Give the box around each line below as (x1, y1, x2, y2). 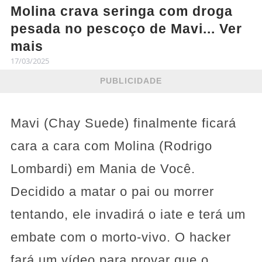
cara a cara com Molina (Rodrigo (10, 138, 212, 153)
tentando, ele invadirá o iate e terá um (10, 206, 246, 222)
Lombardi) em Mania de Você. (10, 161, 195, 176)
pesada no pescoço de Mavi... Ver (10, 20, 242, 36)
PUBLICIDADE (100, 76, 162, 86)
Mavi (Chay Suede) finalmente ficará (10, 115, 236, 130)
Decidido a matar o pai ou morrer (10, 184, 214, 199)
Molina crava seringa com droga (10, 3, 233, 19)
